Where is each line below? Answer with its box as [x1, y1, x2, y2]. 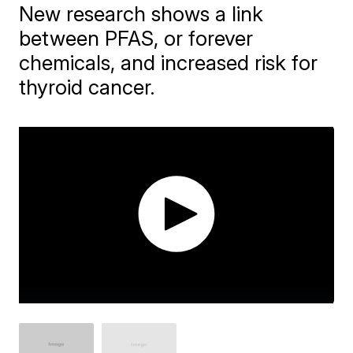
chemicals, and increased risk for [19, 50, 318, 75]
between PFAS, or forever [19, 25, 254, 50]
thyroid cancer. [19, 74, 156, 99]
